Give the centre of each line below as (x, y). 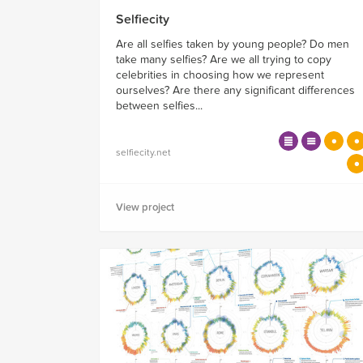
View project (145, 207)
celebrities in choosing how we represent (220, 75)
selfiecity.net (143, 152)
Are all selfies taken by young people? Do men (233, 44)
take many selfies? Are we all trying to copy (224, 59)
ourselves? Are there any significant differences (235, 90)
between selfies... (159, 105)
